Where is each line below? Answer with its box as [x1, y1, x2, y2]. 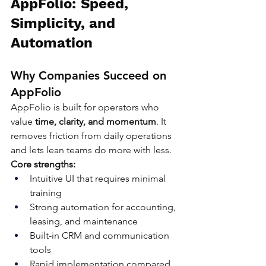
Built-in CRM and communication [30, 230, 172, 242]
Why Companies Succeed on [11, 68, 170, 83]
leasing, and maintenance [30, 216, 138, 227]
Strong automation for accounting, [30, 201, 178, 213]
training [30, 187, 62, 199]
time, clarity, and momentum [35, 116, 156, 128]
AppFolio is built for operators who [11, 102, 161, 113]
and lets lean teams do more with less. [11, 144, 172, 156]
